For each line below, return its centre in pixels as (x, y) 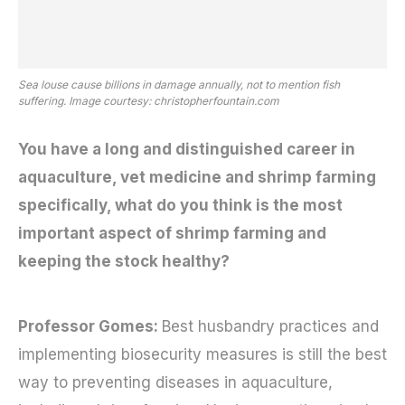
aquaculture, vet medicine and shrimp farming (197, 177)
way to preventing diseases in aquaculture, (175, 382)
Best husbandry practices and (270, 326)
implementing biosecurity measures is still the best (202, 354)
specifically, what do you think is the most (180, 205)
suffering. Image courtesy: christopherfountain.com (149, 100)
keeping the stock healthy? (124, 261)
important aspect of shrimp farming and (172, 233)
